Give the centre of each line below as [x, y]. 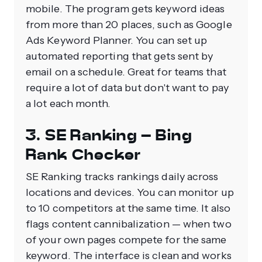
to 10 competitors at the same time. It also [128, 208]
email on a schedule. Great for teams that [126, 72]
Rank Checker [84, 155]
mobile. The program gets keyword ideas [125, 9]
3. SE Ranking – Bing [109, 136]
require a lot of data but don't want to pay [127, 88]
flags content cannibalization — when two [129, 224]
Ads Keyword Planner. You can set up [117, 41]
